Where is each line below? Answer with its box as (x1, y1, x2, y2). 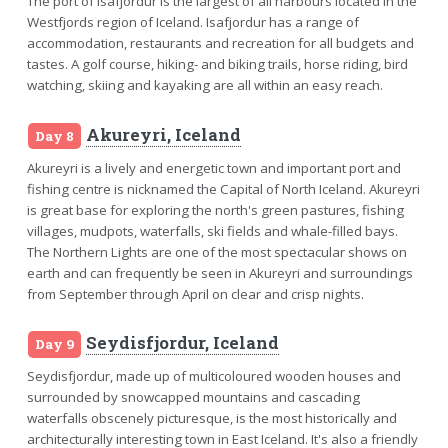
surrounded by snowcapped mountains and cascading (26, 388, 360, 407)
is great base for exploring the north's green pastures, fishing (26, 200, 404, 219)
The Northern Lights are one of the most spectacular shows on (26, 242, 407, 261)
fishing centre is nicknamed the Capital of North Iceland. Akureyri (26, 179, 420, 198)
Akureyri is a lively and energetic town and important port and (26, 158, 401, 177)
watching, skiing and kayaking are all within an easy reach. (26, 76, 383, 95)
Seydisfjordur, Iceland (86, 332, 280, 355)
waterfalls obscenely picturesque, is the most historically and (26, 409, 397, 428)
